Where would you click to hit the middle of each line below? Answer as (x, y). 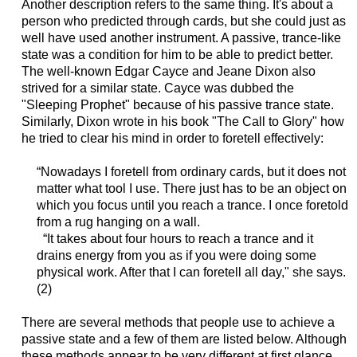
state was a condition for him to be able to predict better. (177, 55)
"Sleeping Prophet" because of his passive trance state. (177, 105)
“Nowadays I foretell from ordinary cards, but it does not (191, 172)
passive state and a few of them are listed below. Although (184, 339)
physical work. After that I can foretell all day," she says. (191, 273)
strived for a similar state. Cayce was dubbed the (157, 88)
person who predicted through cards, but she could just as (183, 22)
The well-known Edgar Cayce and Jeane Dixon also (168, 72)
